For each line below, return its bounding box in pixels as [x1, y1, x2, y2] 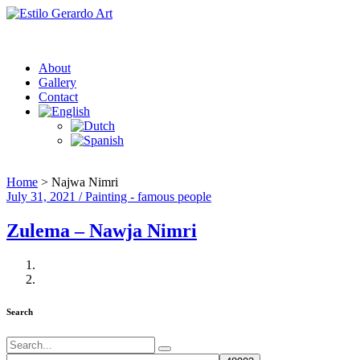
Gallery [39, 76, 76, 89]
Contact [39, 90, 78, 104]
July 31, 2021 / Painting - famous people [6, 190, 211, 203]
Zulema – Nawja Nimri [6, 219, 197, 241]
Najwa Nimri [51, 175, 118, 189]
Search [6, 306, 33, 317]
